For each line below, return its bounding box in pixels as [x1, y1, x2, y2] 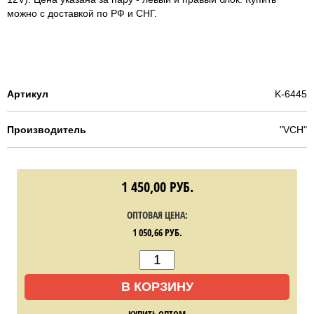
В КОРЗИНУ [121, 279, 193, 294]
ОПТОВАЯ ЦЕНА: [126, 207, 188, 221]
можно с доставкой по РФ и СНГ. [7, 7, 157, 19]
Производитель [7, 123, 86, 135]
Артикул [7, 88, 48, 100]
